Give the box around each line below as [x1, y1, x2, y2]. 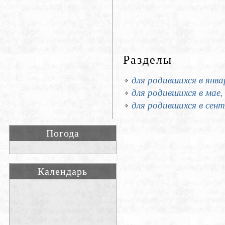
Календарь [38, 166, 88, 177]
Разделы [123, 53, 172, 66]
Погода [46, 128, 79, 139]
